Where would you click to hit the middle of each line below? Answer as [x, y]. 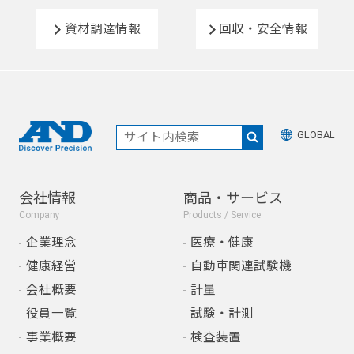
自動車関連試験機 [241, 266]
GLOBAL [316, 135]
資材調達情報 [103, 29]
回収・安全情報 [264, 29]
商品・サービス [233, 198]
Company [39, 215]
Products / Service [222, 215]
